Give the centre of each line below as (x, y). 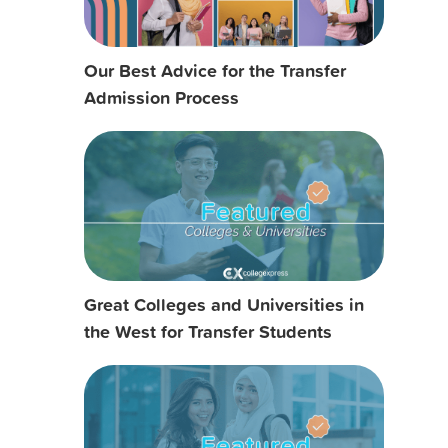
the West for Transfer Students (207, 330)
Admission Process (161, 96)
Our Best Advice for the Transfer (214, 69)
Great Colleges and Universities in (223, 303)
